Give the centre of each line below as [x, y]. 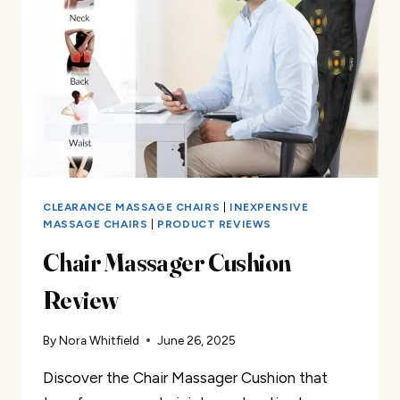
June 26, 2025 [197, 341]
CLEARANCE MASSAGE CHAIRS [132, 207]
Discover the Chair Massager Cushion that [185, 378]
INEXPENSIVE [269, 207]
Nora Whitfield [100, 341]
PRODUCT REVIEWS [215, 224]
